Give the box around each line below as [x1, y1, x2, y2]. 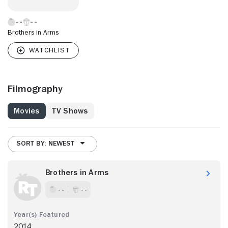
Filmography [8, 83, 63, 94]
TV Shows [51, 106, 88, 115]
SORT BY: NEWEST [16, 139, 74, 147]
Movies [14, 106, 40, 115]
